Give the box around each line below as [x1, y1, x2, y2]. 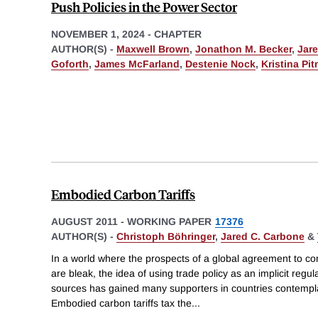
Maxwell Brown [116, 43, 190, 55]
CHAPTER [154, 28, 202, 40]
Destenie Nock [185, 57, 256, 70]
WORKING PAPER [127, 215, 212, 227]
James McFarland [94, 57, 180, 70]
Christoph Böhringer [116, 230, 215, 242]
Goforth [51, 57, 89, 70]
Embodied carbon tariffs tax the [51, 297, 192, 309]
